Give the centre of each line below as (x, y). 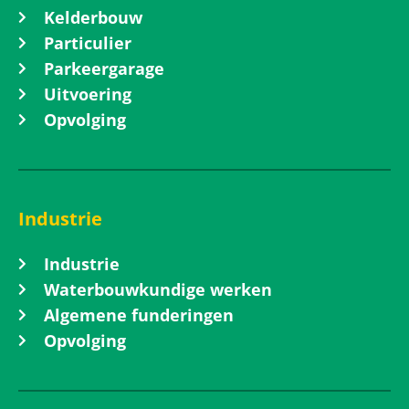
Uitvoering (87, 94)
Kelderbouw (93, 18)
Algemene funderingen (138, 315)
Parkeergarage (104, 69)
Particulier (87, 43)
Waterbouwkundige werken (157, 290)
